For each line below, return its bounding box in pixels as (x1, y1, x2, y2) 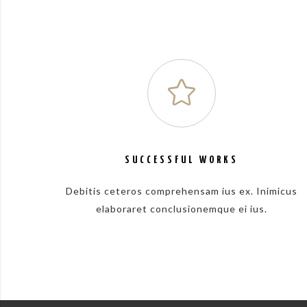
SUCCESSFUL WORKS (125, 155, 239, 165)
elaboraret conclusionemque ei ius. (96, 203, 268, 214)
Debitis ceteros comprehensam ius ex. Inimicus (66, 185, 298, 197)
